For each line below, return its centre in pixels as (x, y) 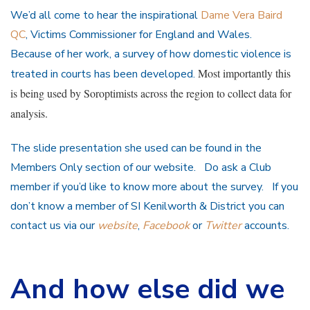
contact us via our (54, 225)
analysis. (29, 113)
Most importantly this (244, 73)
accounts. (265, 225)
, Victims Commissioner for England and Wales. (142, 34)
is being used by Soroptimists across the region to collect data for (151, 93)
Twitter (223, 225)
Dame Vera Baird (241, 15)
